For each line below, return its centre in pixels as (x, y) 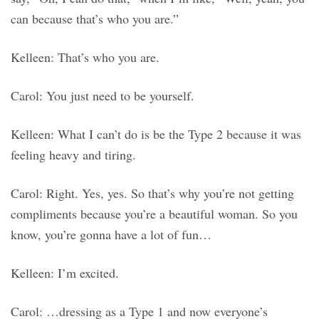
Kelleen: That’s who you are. (85, 57)
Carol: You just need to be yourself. (103, 96)
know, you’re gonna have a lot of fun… (111, 235)
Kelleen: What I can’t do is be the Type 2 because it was (156, 134)
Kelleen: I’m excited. (65, 273)
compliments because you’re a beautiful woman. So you (154, 214)
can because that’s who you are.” (95, 19)
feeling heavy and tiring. (73, 155)
